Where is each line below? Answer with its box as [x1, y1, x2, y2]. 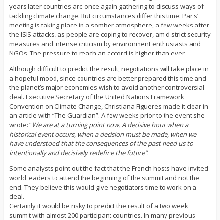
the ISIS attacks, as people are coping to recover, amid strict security [9, 30, 211, 39]
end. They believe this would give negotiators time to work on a [9, 183, 196, 192]
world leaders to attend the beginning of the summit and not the [9, 173, 199, 183]
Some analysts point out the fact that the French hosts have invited [9, 164, 208, 173]
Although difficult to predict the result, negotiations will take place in [9, 64, 209, 74]
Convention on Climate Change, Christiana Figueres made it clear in [9, 102, 208, 111]
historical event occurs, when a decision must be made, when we [9, 130, 196, 139]
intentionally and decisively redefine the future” [9, 148, 147, 158]
